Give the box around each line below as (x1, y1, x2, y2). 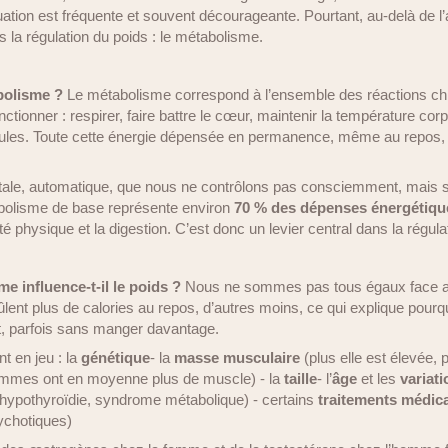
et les (357, 370, 400, 387)
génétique (81, 349, 150, 366)
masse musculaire (174, 349, 300, 366)
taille (284, 370, 317, 387)
